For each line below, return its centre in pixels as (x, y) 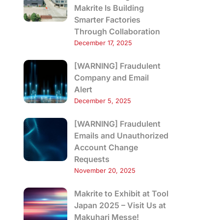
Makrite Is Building (109, 8)
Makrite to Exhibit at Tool (121, 193)
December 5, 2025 (102, 100)
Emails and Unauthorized (121, 135)
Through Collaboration (117, 31)
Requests (92, 159)
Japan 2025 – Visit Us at (120, 205)
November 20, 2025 (105, 170)
